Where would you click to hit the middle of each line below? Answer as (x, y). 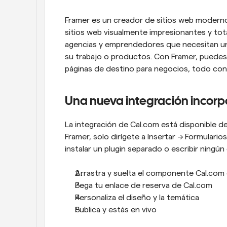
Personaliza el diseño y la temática (137, 198)
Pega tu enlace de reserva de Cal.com (144, 185)
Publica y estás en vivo (116, 210)
